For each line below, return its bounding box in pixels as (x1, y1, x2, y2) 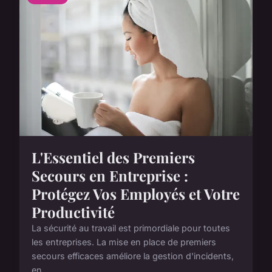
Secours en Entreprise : (32, 166, 188, 186)
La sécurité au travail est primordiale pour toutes (32, 223, 230, 234)
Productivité (32, 202, 115, 222)
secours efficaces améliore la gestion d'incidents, (32, 251, 234, 262)
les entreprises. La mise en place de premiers (32, 237, 216, 248)
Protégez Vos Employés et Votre (32, 184, 240, 204)
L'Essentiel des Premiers (32, 148, 195, 168)
